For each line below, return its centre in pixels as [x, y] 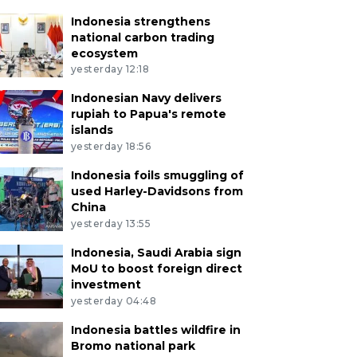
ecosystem [104, 53]
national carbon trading [142, 37]
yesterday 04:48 [114, 300]
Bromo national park [133, 345]
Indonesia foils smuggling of [157, 176]
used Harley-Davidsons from [157, 192]
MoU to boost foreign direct [156, 268]
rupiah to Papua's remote [148, 114]
